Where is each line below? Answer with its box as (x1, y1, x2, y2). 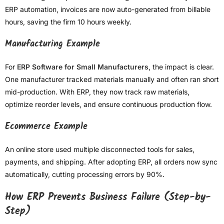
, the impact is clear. (148, 62, 214, 71)
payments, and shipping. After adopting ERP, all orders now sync (5, 157, 217, 166)
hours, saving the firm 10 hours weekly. (5, 17, 131, 26)
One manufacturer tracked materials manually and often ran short (5, 75, 219, 84)
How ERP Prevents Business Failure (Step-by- (5, 189, 211, 206)
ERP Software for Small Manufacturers (17, 62, 148, 71)
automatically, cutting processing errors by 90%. (5, 170, 164, 179)
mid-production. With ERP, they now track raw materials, (5, 87, 189, 96)
